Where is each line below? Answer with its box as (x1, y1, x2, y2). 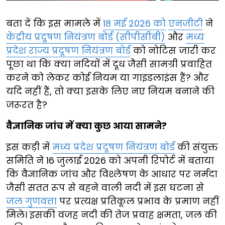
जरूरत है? (6, 98, 47, 111)
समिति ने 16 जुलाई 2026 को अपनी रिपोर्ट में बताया (6, 154, 214, 167)
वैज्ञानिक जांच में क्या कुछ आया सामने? (6, 119, 167, 132)
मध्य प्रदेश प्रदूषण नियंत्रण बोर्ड (52, 140, 175, 153)
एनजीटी (168, 17, 203, 30)
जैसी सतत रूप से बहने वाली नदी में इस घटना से (6, 181, 204, 194)
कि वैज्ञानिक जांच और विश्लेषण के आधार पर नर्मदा (6, 167, 217, 180)
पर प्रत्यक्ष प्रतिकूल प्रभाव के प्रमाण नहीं (57, 194, 219, 207)
